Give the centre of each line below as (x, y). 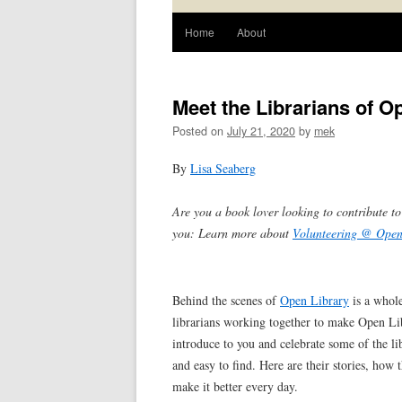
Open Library (315, 301)
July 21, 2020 (261, 131)
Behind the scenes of (226, 301)
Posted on (200, 131)
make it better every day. (235, 387)
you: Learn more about (232, 233)
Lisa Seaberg (223, 169)
